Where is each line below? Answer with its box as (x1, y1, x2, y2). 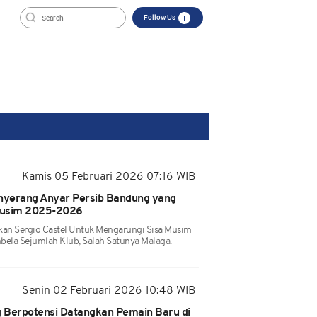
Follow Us (144, 12, 177, 22)
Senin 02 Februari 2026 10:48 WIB (22, 285, 195, 296)
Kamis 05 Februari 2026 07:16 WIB (22, 171, 195, 183)
